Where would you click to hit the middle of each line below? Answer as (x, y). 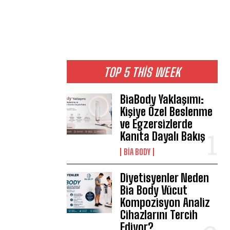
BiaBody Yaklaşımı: (162, 100)
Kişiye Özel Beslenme (167, 112)
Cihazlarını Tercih (159, 215)
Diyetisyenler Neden (165, 178)
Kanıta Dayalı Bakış (163, 137)
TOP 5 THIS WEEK (142, 72)
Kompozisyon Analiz (165, 203)
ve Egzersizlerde (157, 124)
